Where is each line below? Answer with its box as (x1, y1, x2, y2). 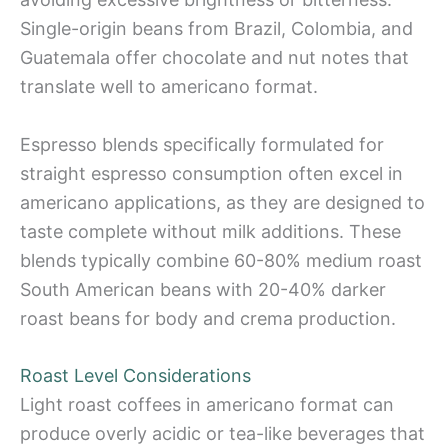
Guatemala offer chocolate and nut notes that (20, 46, 409, 68)
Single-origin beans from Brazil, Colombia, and (20, 17, 413, 39)
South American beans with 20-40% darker (20, 278, 386, 300)
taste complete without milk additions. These (20, 220, 401, 242)
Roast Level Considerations (20, 365, 251, 387)
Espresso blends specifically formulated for (20, 133, 384, 155)
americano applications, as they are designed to (20, 191, 425, 213)
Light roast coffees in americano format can (20, 394, 394, 416)
